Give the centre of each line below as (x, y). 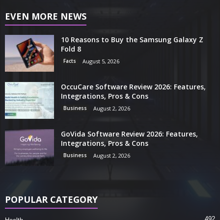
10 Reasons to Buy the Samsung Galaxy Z (132, 40)
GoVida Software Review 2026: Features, (129, 134)
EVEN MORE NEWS (46, 16)
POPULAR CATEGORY (51, 200)
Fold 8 (71, 49)
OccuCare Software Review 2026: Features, (133, 87)
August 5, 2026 (101, 61)
